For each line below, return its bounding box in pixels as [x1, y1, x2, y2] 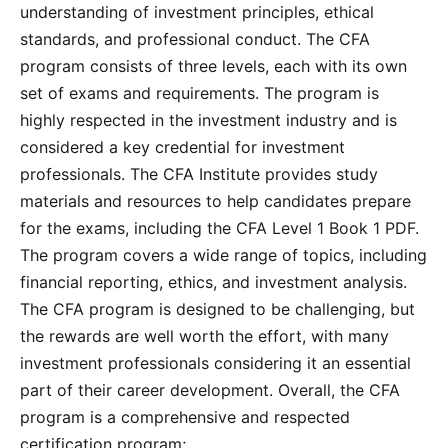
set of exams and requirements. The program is [20, 82, 379, 103]
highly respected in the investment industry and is [20, 109, 397, 130]
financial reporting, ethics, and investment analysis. [20, 271, 407, 292]
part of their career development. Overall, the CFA [20, 379, 400, 400]
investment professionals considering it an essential [20, 352, 411, 373]
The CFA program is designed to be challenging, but [20, 298, 415, 319]
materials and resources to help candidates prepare [20, 190, 411, 211]
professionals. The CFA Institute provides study [20, 163, 378, 184]
